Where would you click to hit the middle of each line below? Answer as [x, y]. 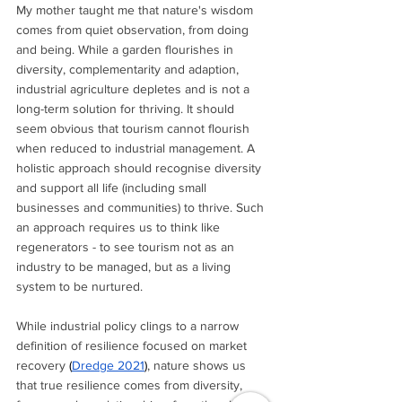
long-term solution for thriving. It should [127, 108]
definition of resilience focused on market [133, 345]
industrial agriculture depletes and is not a [135, 88]
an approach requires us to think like [120, 227]
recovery [43, 365]
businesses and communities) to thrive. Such [142, 207]
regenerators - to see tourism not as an [127, 246]
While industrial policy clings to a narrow [129, 325]
